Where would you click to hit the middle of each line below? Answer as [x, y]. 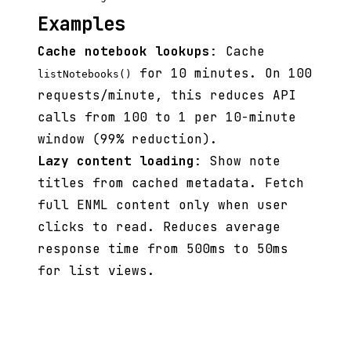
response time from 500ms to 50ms [163, 249]
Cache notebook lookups [124, 52]
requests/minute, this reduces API [167, 96]
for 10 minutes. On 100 [222, 74]
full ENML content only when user [163, 205]
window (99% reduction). [128, 139]
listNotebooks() [85, 74]
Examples [81, 24]
